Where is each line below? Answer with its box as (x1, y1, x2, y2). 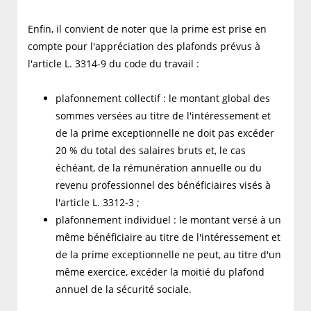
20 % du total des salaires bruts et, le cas (56, 144, 246, 158)
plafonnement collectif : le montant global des (56, 92, 270, 106)
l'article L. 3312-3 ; (56, 196, 140, 210)
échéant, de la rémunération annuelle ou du (56, 161, 262, 175)
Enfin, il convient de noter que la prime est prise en (28, 22, 267, 36)
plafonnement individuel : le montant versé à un (56, 213, 281, 227)
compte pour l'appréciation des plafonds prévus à (28, 40, 260, 53)
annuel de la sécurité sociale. (56, 283, 192, 296)
